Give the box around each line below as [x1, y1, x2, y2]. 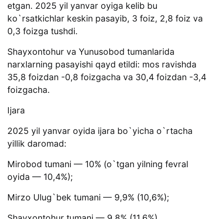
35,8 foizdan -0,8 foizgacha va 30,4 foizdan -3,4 [7, 72, 206, 83]
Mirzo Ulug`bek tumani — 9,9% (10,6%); [7, 192, 169, 203]
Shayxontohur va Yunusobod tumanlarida [7, 46, 175, 57]
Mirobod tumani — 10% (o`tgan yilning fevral [7, 159, 188, 170]
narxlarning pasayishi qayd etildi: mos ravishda [7, 59, 197, 70]
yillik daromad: [7, 138, 66, 149]
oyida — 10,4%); [7, 172, 73, 182]
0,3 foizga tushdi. [7, 26, 78, 37]
